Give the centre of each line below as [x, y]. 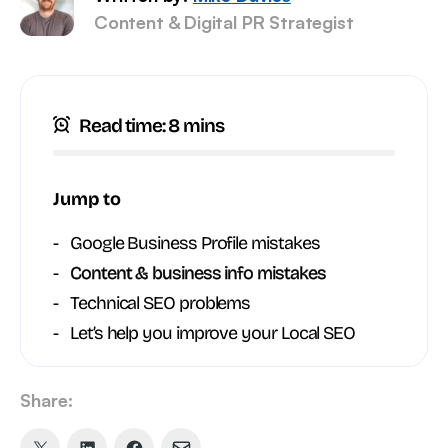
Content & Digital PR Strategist [224, 22]
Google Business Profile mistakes [195, 243]
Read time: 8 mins [151, 125]
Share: [46, 400]
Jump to [87, 199]
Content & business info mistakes [198, 273]
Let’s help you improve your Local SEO [213, 333]
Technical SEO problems [160, 303]
